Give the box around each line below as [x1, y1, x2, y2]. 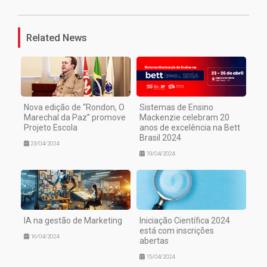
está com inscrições [139, 226, 214, 236]
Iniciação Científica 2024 [139, 216, 230, 226]
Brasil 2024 [139, 133, 181, 143]
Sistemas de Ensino [139, 103, 213, 113]
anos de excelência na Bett [139, 123, 240, 133]
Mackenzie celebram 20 [139, 113, 229, 123]
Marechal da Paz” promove [24, 113, 126, 123]
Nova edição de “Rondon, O [24, 103, 125, 113]
